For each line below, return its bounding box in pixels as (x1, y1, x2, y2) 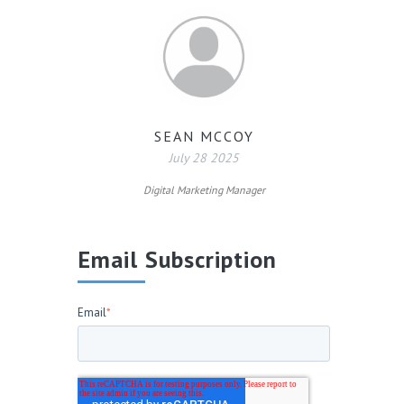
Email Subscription (78, 244, 277, 274)
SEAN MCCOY (153, 127, 254, 145)
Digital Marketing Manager (142, 183, 265, 197)
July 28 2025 (169, 150, 239, 166)
